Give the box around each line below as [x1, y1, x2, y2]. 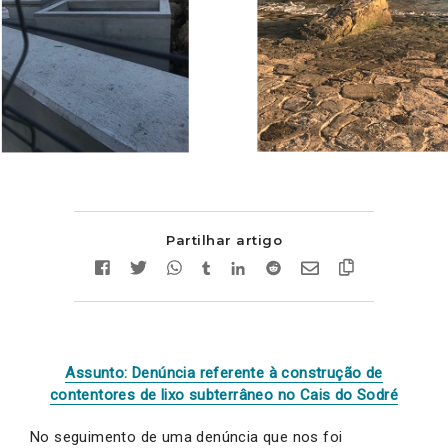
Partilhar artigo [166, 232, 282, 249]
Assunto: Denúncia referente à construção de [65, 364, 383, 383]
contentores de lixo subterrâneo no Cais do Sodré [49, 386, 399, 405]
